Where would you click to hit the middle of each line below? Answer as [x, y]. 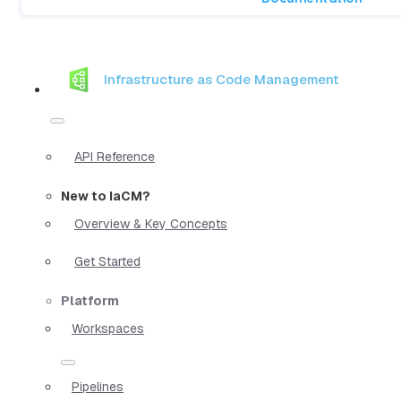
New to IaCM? [106, 196]
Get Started [107, 261]
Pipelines [98, 386]
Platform [90, 300]
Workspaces [108, 328]
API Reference [115, 156]
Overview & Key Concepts [151, 223]
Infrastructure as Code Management [221, 80]
